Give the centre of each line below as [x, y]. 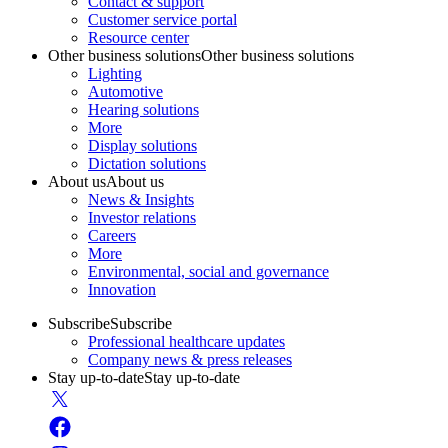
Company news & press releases [190, 359]
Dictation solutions [147, 163]
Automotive [125, 91]
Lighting [115, 73]
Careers [112, 235]
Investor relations [142, 217]
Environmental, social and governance [208, 271]
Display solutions [142, 145]
